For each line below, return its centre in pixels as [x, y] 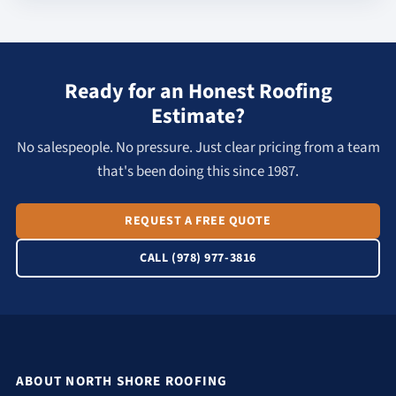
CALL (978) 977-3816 [198, 258]
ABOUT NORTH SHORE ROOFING [122, 381]
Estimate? [198, 116]
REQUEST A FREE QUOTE [198, 221]
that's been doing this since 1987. [198, 171]
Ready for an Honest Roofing [198, 91]
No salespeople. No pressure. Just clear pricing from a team [198, 148]
